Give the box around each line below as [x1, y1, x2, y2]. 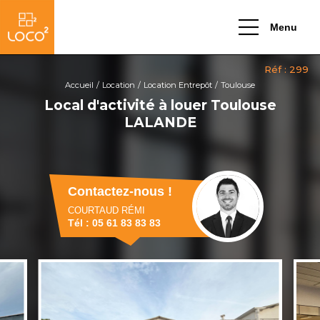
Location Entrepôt [144, 80, 212, 90]
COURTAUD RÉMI [68, 205, 145, 216]
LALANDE [124, 114, 196, 131]
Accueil [65, 80, 94, 90]
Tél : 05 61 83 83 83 [68, 217, 161, 229]
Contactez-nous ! [68, 184, 172, 199]
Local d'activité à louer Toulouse [44, 96, 276, 114]
